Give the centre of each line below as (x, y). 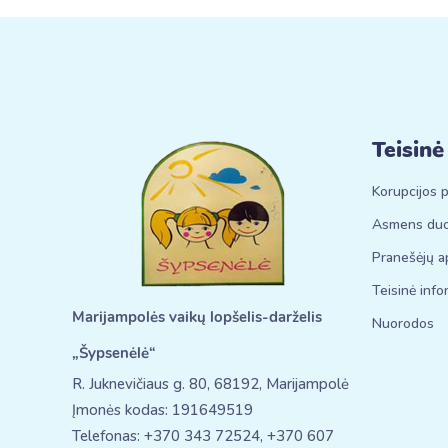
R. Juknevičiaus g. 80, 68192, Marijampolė (210, 384)
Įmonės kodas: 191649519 (162, 410)
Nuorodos (403, 323)
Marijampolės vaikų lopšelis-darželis (197, 317)
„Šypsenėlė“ (114, 353)
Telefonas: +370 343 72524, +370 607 (203, 436)
